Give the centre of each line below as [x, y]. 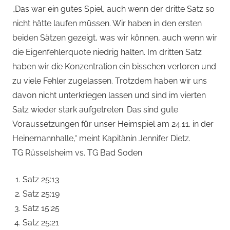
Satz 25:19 [41, 194]
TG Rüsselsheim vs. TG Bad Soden [77, 153]
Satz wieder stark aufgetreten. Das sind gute [95, 110]
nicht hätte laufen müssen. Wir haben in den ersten [107, 24]
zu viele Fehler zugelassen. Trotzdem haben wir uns [110, 81]
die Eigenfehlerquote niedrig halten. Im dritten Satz [107, 52]
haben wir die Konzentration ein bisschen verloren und [114, 67]
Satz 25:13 [41, 180]
